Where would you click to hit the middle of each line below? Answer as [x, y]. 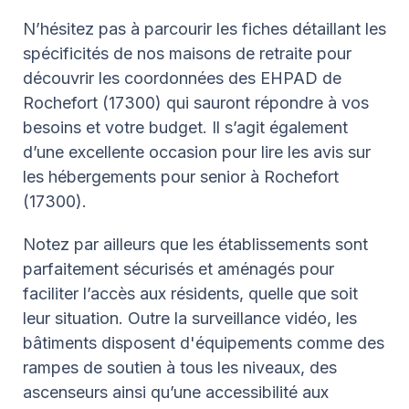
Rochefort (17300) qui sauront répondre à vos [196, 102]
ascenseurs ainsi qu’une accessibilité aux [176, 392]
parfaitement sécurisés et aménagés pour [178, 268]
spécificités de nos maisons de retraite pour [187, 53]
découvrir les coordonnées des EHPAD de [182, 78]
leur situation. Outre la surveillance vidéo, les [190, 318]
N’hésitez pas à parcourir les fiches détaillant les [204, 28]
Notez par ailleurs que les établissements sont [195, 244]
